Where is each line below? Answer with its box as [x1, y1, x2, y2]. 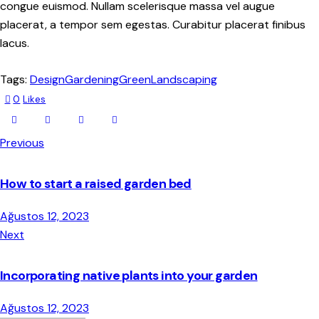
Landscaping [151, 71, 217, 87]
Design [30, 71, 65, 87]
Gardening [65, 71, 119, 87]
